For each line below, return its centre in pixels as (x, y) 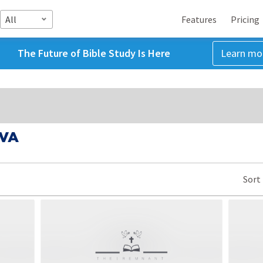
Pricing (245, 19)
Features (199, 19)
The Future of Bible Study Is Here (94, 53)
